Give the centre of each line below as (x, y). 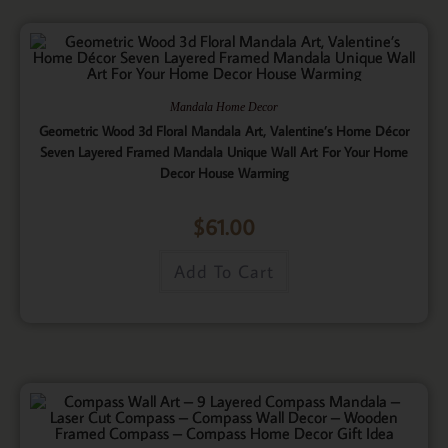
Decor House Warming (224, 172)
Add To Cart (224, 271)
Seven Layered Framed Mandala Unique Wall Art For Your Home (224, 151)
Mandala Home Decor (224, 106)
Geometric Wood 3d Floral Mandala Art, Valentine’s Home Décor (224, 130)
